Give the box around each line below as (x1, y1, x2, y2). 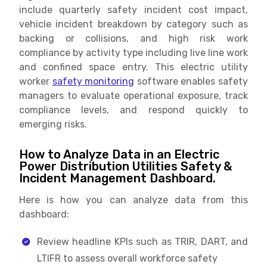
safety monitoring (52, 75, 135, 87)
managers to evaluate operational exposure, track (19, 89, 248, 101)
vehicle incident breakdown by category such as (19, 18, 248, 30)
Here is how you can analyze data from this (19, 194, 248, 206)
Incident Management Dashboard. (19, 170, 216, 185)
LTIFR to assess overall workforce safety (37, 252, 218, 264)
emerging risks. (19, 118, 87, 130)
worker (19, 75, 52, 87)
